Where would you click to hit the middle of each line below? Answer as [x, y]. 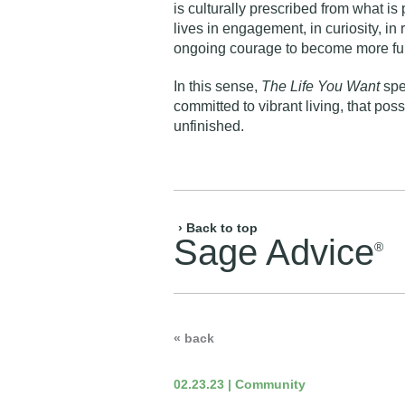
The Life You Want [320, 86]
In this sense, [217, 86]
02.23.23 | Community [240, 384]
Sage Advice [274, 252]
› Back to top [218, 228]
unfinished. [209, 126]
